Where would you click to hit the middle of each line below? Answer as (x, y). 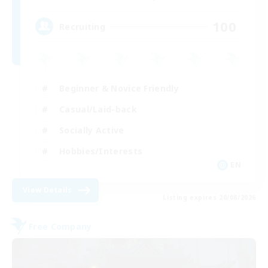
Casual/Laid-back (98, 109)
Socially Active (92, 130)
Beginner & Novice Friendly (119, 88)
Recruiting (82, 26)
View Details (48, 190)
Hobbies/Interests (101, 151)
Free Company (60, 226)
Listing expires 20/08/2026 (209, 198)
